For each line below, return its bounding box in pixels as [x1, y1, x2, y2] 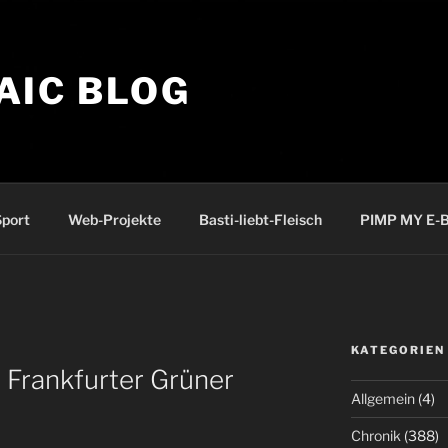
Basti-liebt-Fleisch [198, 210, 322, 228]
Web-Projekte [67, 210, 161, 228]
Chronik [350, 427, 401, 444]
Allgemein [350, 390, 415, 407]
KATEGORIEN [350, 343, 445, 357]
